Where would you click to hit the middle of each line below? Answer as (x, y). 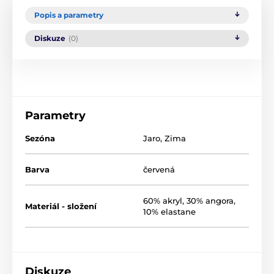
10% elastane (169, 212)
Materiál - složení (61, 206)
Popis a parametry (69, 15)
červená (159, 170)
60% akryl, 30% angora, (189, 201)
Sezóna (40, 139)
